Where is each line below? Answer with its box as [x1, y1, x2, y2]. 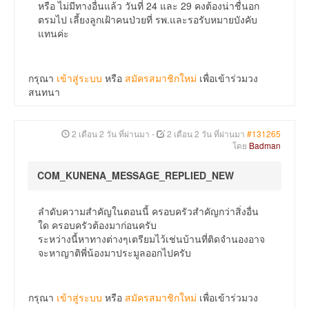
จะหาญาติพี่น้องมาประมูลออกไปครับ [38, 246, 191, 260]
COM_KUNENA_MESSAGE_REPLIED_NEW [37, 168, 234, 183]
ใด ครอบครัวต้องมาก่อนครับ [38, 218, 157, 232]
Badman [249, 139, 281, 152]
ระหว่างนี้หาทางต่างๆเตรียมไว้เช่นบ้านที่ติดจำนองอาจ [38, 232, 265, 246]
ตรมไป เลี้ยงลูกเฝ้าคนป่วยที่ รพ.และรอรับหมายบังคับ [38, 12, 257, 27]
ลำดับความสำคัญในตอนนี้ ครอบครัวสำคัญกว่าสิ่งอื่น [38, 204, 259, 219]
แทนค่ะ [38, 26, 69, 41]
